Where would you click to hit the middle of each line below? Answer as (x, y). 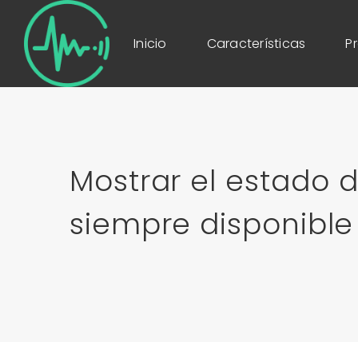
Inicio (150, 43)
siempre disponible (212, 224)
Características (256, 43)
